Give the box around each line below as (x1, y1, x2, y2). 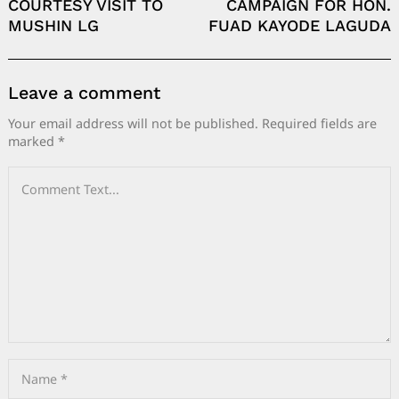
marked (8, 132, 58, 150)
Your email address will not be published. (8, 114, 258, 132)
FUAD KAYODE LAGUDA (208, 16, 391, 35)
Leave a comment (8, 83, 160, 103)
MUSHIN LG (8, 16, 99, 35)
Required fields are (262, 114, 377, 132)
